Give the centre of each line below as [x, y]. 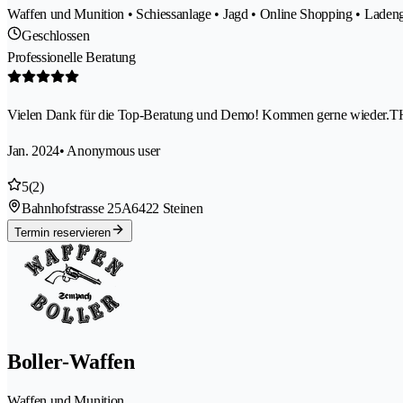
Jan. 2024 [34, 150]
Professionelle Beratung [72, 57]
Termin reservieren [63, 232]
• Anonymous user [110, 150]
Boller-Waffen [71, 361]
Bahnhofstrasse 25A [77, 208]
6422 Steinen [167, 208]
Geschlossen [56, 35]
